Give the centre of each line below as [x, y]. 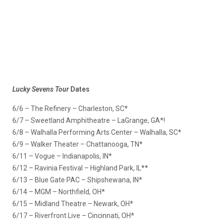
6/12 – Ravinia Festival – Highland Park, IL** [80, 168]
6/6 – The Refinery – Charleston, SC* [70, 109]
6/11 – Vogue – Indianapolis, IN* [62, 156]
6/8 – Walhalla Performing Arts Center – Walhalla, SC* [97, 133]
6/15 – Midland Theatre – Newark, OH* [73, 204]
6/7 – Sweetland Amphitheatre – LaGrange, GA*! [89, 121]
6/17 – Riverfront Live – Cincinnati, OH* [73, 216]
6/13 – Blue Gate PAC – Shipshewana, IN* [77, 180]
